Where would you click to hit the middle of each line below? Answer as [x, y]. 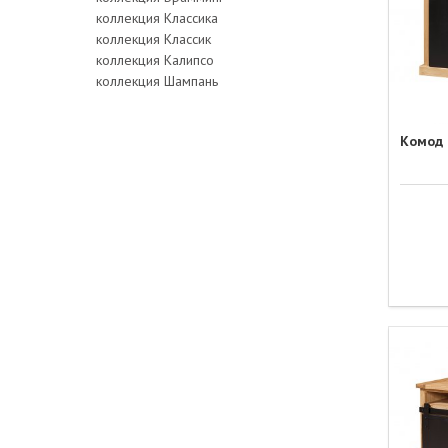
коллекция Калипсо [155, 59]
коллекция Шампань [157, 80]
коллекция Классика [157, 17]
